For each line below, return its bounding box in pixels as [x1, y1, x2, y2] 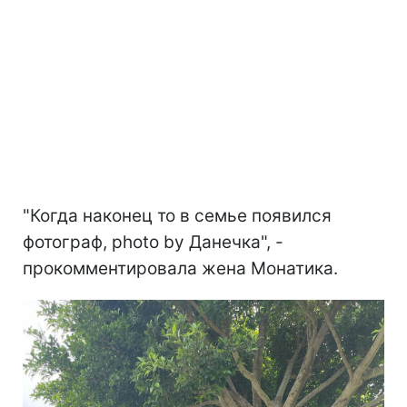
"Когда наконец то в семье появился [23, 204, 332, 226]
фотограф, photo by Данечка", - [23, 231, 283, 253]
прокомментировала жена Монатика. [23, 257, 338, 279]
